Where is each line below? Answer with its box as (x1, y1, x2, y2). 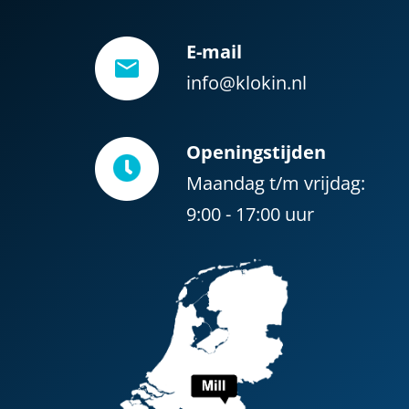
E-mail (186, 39, 242, 64)
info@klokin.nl (186, 70, 307, 95)
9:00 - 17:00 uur (186, 202, 314, 226)
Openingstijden (186, 140, 326, 164)
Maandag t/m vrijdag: (186, 171, 365, 195)
